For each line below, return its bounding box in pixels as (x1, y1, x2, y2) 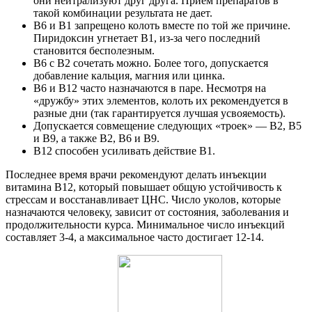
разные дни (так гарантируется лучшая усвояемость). (33, 107, 286, 119)
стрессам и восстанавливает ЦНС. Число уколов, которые (6, 193, 281, 205)
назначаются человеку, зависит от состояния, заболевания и (6, 205, 289, 218)
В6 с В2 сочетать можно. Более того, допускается (33, 56, 268, 69)
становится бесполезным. (33, 44, 155, 56)
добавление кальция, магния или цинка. (33, 69, 225, 81)
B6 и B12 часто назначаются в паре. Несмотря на (33, 81, 266, 94)
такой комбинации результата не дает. (33, 6, 212, 19)
